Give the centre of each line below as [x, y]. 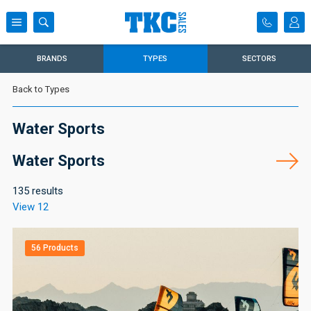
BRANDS [52, 59]
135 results [38, 191]
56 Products [55, 248]
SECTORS [259, 59]
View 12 [31, 207]
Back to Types [41, 89]
